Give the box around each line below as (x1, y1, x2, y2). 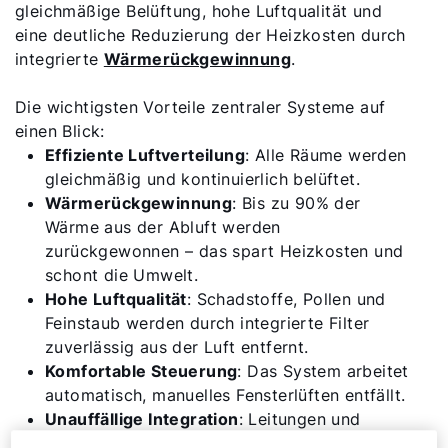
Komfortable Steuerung (45, 361, 238, 381)
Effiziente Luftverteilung (45, 145, 245, 165)
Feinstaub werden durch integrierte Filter (45, 313, 370, 333)
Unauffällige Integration (45, 409, 239, 429)
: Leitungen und (238, 409, 361, 429)
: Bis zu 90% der (232, 193, 361, 213)
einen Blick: (15, 121, 105, 141)
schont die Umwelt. (45, 265, 199, 285)
